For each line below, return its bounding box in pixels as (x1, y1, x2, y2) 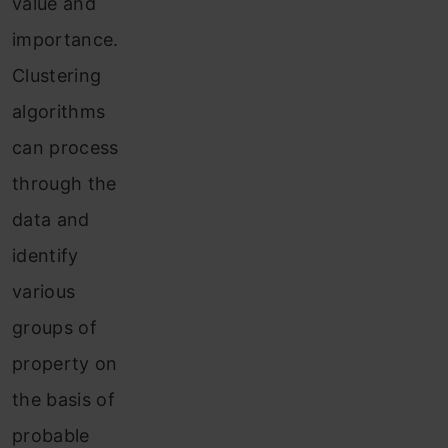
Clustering (12, 65, 102, 87)
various (12, 281, 76, 303)
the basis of (12, 389, 115, 411)
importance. (12, 29, 119, 51)
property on (12, 353, 118, 375)
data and (12, 209, 90, 231)
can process (12, 137, 119, 159)
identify (12, 245, 79, 267)
